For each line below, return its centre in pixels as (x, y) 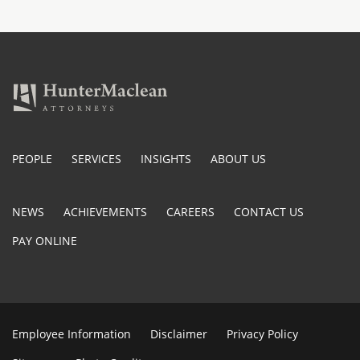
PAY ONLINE (45, 240)
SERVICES (96, 158)
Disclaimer (179, 333)
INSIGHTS (166, 158)
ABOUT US (238, 158)
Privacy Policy (262, 333)
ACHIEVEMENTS (105, 211)
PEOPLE (32, 158)
